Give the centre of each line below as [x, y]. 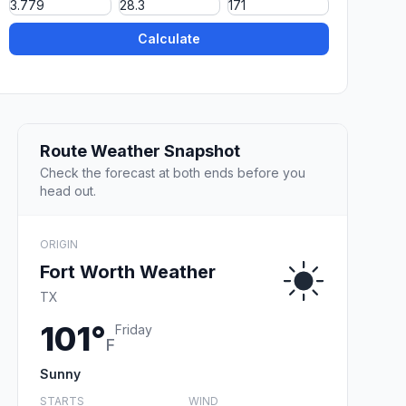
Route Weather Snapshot [140, 150]
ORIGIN [59, 244]
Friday [134, 329]
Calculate [169, 39]
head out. [68, 190]
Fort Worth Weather [128, 271]
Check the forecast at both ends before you [173, 172]
